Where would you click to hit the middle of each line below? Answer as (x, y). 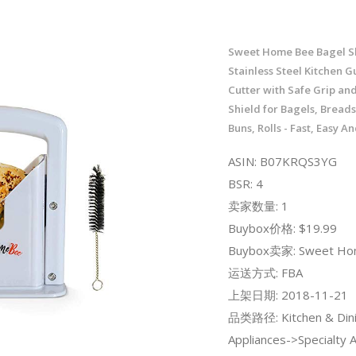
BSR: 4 (245, 183)
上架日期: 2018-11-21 (288, 294)
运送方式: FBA (265, 272)
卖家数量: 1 (258, 205)
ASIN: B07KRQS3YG (282, 161)
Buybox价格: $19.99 (282, 228)
